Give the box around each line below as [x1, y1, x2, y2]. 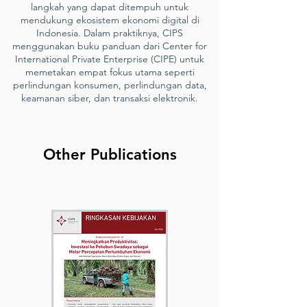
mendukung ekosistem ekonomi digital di [20, 14, 199, 26]
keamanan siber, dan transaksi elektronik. [21, 92, 198, 104]
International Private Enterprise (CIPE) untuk [15, 53, 204, 65]
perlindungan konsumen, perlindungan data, [12, 79, 207, 91]
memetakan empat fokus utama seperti [25, 66, 195, 78]
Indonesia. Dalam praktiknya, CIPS [36, 27, 183, 39]
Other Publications [42, 145, 177, 164]
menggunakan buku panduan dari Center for [12, 40, 207, 52]
